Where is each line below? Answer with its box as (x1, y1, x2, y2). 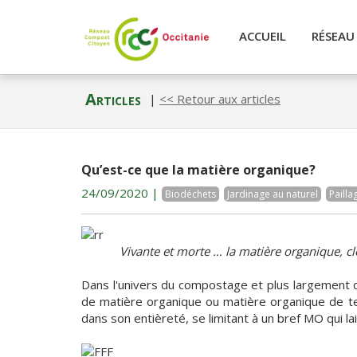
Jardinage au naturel (227, 187, 318, 201)
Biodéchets (165, 187, 216, 201)
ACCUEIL (238, 28, 286, 44)
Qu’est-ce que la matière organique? (81, 161, 316, 178)
